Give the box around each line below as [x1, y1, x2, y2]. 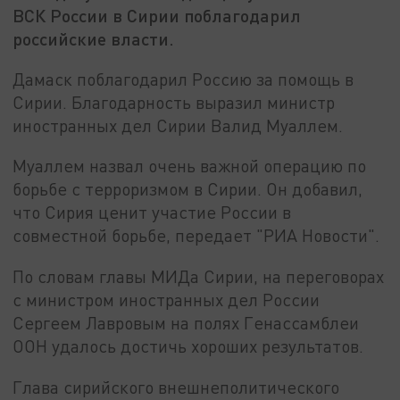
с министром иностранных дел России [12, 289, 321, 311]
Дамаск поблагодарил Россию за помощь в [12, 68, 354, 89]
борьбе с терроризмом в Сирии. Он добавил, [12, 179, 363, 200]
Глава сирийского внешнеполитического [12, 376, 340, 397]
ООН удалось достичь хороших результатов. [12, 336, 364, 357]
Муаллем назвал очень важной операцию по [12, 155, 367, 177]
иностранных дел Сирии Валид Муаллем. [12, 114, 344, 136]
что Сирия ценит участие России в [12, 202, 292, 223]
